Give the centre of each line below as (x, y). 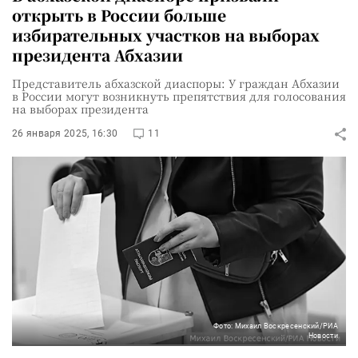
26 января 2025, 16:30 (65, 133)
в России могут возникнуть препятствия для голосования (179, 96)
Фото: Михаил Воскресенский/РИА (275, 326)
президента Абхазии (97, 55)
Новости (323, 335)
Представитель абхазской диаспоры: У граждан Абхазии (176, 83)
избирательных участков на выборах (166, 35)
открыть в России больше (119, 15)
